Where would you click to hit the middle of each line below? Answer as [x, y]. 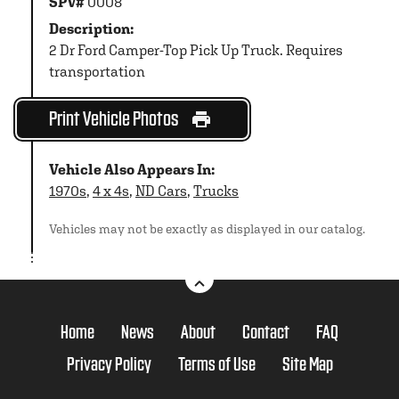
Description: [91, 28]
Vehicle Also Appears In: [132, 169]
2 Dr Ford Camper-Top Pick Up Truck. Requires [196, 50]
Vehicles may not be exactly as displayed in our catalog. [207, 228]
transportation [97, 71]
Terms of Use [216, 362]
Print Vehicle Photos [114, 117]
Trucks [216, 191]
